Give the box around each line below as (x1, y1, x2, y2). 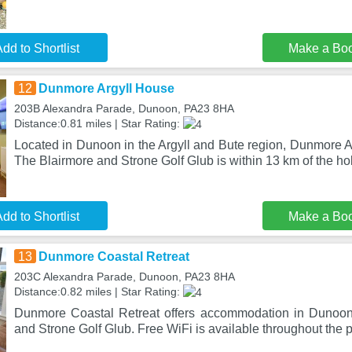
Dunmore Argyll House (38, 82, 174, 95)
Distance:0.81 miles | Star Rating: (13, 117, 183, 130)
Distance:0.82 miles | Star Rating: (13, 285, 183, 298)
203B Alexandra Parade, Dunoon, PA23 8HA (13, 102, 234, 115)
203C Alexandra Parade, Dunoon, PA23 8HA (13, 270, 235, 283)
